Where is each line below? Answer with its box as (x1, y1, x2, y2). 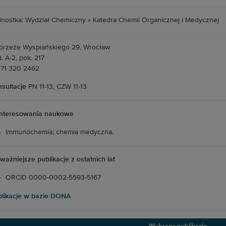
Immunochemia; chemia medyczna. (5, 129, 114, 136)
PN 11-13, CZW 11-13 (28, 83, 87, 90)
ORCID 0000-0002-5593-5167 (5, 174, 101, 181)
